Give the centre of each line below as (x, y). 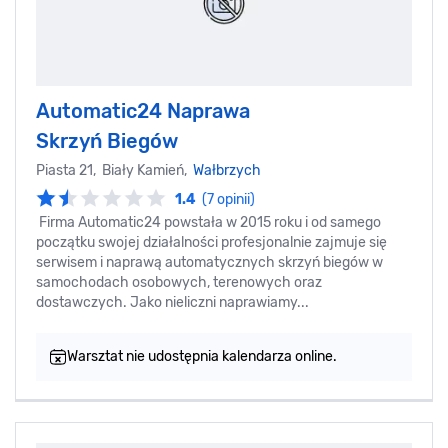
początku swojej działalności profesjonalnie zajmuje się (211, 242)
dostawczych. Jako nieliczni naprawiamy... (172, 302)
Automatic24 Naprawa (143, 110)
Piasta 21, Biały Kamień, (114, 170)
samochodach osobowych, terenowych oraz (179, 282)
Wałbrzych (227, 170)
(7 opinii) (228, 199)
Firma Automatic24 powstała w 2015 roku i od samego (208, 222)
